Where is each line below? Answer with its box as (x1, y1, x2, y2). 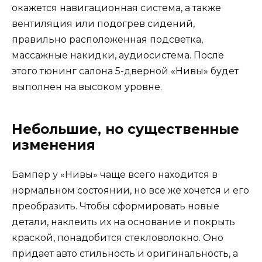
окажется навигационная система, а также (12, 2, 221, 13)
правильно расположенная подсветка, (12, 33, 203, 45)
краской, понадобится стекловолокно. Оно (12, 232, 223, 243)
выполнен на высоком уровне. (12, 81, 162, 92)
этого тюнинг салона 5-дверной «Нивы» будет (12, 65, 239, 77)
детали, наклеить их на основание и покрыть (12, 216, 235, 227)
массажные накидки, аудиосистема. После (12, 49, 224, 61)
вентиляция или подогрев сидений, (12, 18, 195, 29)
